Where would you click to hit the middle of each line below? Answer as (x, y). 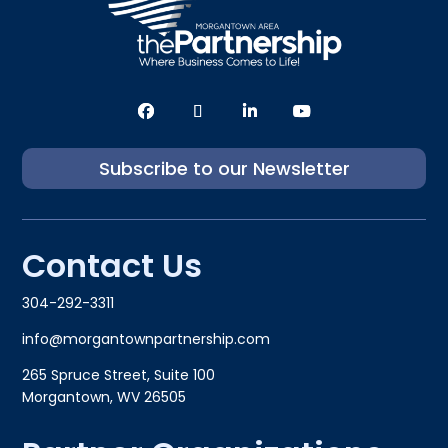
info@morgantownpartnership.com (146, 338)
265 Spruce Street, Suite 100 (119, 374)
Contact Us (112, 265)
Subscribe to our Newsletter (224, 168)
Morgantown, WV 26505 (104, 396)
